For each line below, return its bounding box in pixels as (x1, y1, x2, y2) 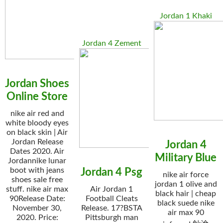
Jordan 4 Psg (81, 167, 142, 178)
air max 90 (167, 209, 204, 217)
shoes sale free (11, 176, 63, 184)
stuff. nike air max (6, 185, 69, 193)
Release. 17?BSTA (81, 204, 142, 212)
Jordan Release (11, 138, 63, 146)
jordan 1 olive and (154, 180, 217, 188)
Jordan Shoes (5, 78, 70, 89)
